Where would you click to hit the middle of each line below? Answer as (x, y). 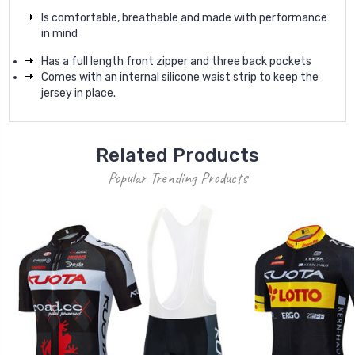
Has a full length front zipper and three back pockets (176, 62)
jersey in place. (78, 94)
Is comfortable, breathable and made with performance (184, 18)
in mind (59, 34)
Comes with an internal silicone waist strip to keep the (180, 78)
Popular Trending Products (177, 178)
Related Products (177, 156)
